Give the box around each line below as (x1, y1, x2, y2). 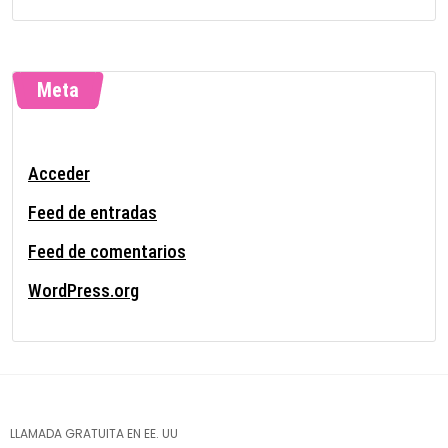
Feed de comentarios (28, 240, 186, 262)
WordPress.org (28, 279, 139, 301)
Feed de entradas (28, 201, 157, 223)
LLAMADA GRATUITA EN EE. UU (10, 424, 178, 442)
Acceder (28, 162, 90, 184)
